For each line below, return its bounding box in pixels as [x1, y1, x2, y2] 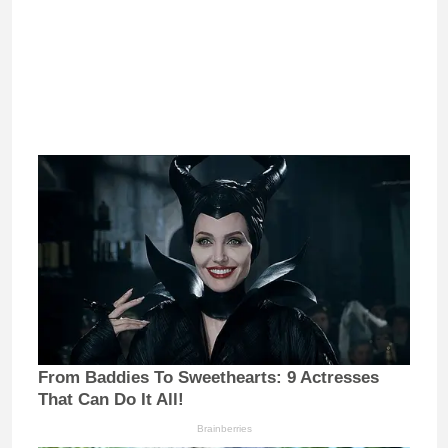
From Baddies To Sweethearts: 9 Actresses [38, 367, 379, 387]
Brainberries [196, 422, 252, 434]
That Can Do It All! [38, 389, 184, 409]
